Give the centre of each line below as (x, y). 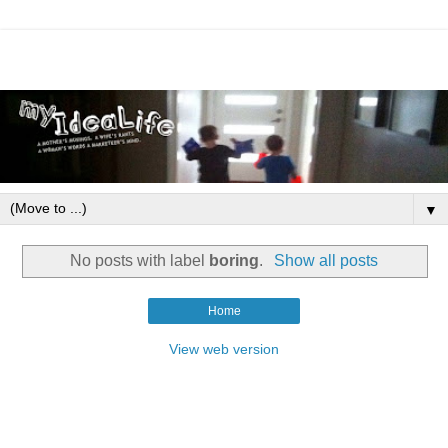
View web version (224, 349)
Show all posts (325, 260)
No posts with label (140, 260)
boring (234, 260)
